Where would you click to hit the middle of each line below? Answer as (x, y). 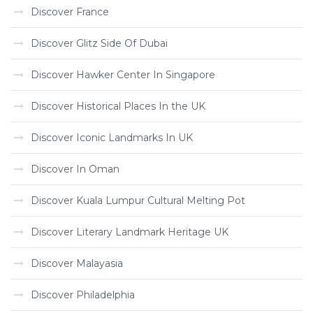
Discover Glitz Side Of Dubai (99, 43)
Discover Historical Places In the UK (118, 106)
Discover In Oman (75, 169)
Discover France (70, 12)
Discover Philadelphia (83, 295)
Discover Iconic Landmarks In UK (112, 138)
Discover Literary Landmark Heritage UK (130, 232)
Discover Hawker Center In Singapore (123, 75)
